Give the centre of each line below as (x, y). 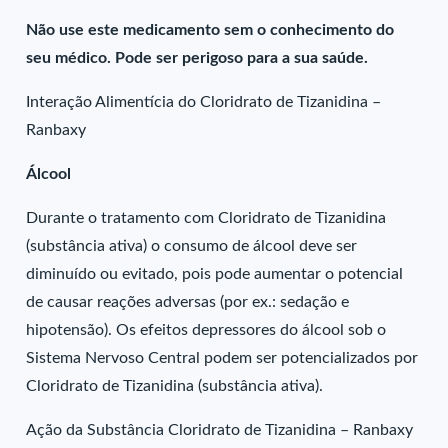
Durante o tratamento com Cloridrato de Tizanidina (206, 218)
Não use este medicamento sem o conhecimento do (210, 30)
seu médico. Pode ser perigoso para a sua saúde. (199, 58)
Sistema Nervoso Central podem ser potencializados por (222, 358)
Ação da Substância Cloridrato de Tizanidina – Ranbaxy (220, 430)
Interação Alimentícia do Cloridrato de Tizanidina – (204, 102)
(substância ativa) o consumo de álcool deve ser (192, 246)
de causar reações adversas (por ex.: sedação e (188, 302)
